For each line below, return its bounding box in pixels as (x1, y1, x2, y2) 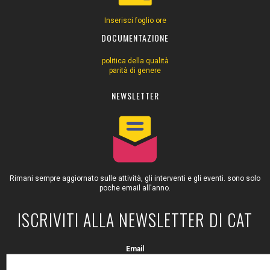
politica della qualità (101, 57, 169, 66)
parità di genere (109, 66, 161, 75)
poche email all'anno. (99, 184, 171, 193)
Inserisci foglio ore (104, 16, 166, 25)
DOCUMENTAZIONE (101, 31, 169, 45)
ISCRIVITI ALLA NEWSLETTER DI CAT (17, 207, 253, 233)
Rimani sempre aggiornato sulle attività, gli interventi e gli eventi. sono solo (10, 174, 260, 183)
